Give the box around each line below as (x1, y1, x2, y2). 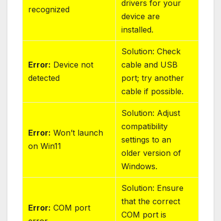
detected (28, 73, 60, 83)
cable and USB (121, 59, 178, 70)
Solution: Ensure (121, 183, 184, 193)
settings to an (121, 134, 172, 145)
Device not (51, 59, 94, 70)
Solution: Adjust (121, 108, 181, 118)
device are (121, 11, 160, 21)
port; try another (121, 73, 184, 83)
